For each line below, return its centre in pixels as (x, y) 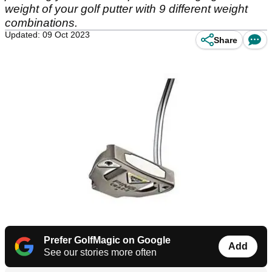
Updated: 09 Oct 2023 (47, 35)
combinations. (41, 23)
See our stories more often (100, 253)
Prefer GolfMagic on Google (107, 240)
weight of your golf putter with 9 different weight (126, 9)
